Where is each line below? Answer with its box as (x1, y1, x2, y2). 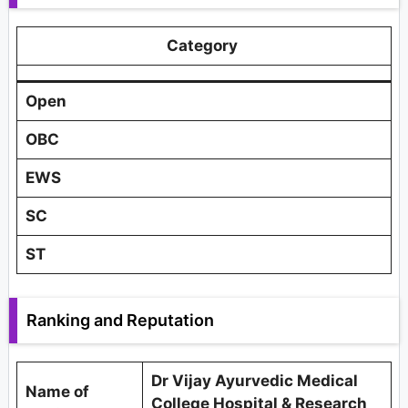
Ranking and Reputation (26, 310, 214, 330)
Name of (25, 382, 89, 401)
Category (167, 36, 241, 56)
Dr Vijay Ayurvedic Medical (150, 371, 358, 390)
